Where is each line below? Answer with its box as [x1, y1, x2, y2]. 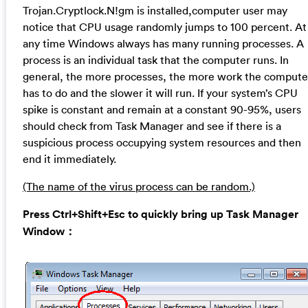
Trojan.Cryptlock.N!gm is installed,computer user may [22, 3, 287, 18]
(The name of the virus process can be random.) [22, 179, 255, 194]
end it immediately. [22, 152, 116, 166]
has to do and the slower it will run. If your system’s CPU [22, 86, 298, 100]
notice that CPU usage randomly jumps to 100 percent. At [22, 20, 307, 34]
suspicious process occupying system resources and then [22, 135, 301, 150]
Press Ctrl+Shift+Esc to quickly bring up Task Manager [22, 207, 298, 222]
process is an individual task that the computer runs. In [22, 53, 289, 67]
